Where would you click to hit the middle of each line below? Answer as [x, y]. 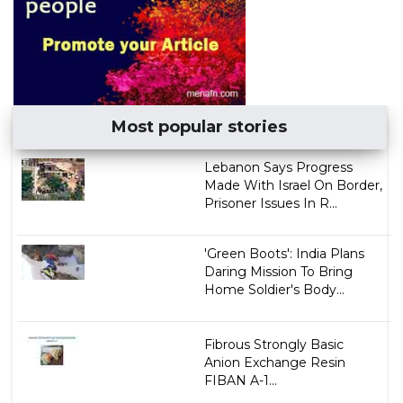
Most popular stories [200, 127]
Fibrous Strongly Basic [273, 345]
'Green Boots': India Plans [284, 254]
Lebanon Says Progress [278, 168]
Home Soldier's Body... [274, 290]
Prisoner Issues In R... [270, 204]
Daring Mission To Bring [278, 272]
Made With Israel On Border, [293, 186]
